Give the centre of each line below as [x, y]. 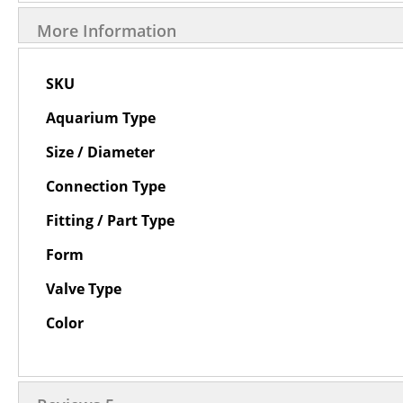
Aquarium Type [101, 118]
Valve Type [84, 289]
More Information [107, 31]
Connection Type [106, 186]
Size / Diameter [100, 152]
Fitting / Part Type [110, 220]
